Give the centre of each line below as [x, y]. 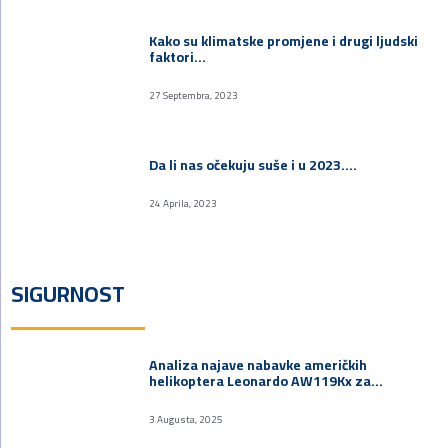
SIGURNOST [68, 293]
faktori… [178, 56]
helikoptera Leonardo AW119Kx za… [266, 380]
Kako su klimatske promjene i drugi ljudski [284, 40]
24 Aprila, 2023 [183, 203]
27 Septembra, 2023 [194, 95]
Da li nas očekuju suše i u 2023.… [253, 164]
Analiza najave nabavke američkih [258, 364]
